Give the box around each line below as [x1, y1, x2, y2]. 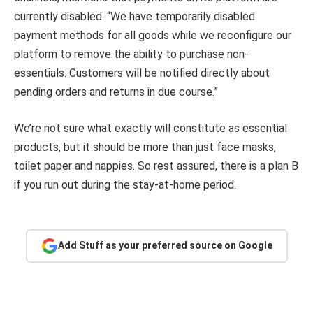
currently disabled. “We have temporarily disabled [14, 10, 255, 24]
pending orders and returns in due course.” [14, 85, 218, 99]
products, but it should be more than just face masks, [14, 140, 276, 154]
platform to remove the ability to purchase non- [14, 48, 249, 61]
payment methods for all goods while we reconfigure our [14, 29, 291, 43]
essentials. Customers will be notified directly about [14, 66, 270, 80]
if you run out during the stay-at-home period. [14, 177, 239, 191]
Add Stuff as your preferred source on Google [57, 240, 272, 252]
